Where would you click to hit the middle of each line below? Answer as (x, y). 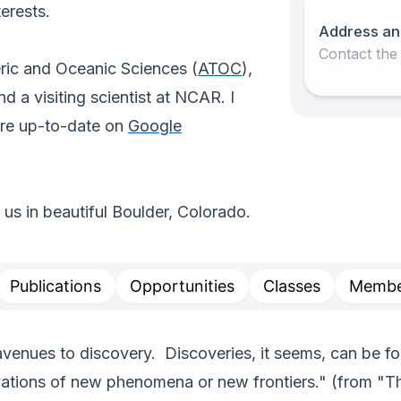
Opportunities (182, 286)
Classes (291, 286)
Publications (55, 286)
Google (155, 126)
